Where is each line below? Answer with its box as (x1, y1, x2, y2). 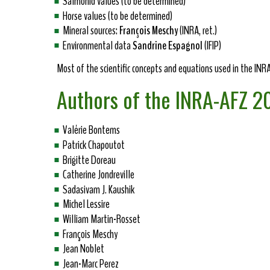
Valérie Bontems (63, 122, 120, 139)
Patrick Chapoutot (63, 136, 125, 153)
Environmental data (63, 37, 133, 54)
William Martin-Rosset (63, 210, 140, 227)
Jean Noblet (63, 240, 104, 257)
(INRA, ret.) (178, 22, 217, 39)
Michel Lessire (63, 196, 110, 213)
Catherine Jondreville (63, 166, 134, 183)
